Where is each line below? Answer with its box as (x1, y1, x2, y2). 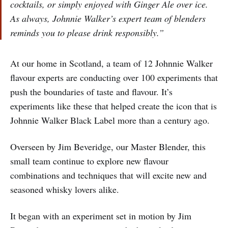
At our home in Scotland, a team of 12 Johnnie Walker (10, 57, 213, 70)
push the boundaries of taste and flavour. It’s (10, 85, 173, 98)
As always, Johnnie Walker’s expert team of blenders (10, 12, 206, 25)
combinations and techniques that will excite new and (10, 169, 207, 182)
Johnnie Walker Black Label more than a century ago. (10, 114, 210, 127)
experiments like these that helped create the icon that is (10, 100, 217, 112)
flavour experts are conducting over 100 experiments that (10, 71, 218, 84)
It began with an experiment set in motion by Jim (10, 210, 191, 222)
